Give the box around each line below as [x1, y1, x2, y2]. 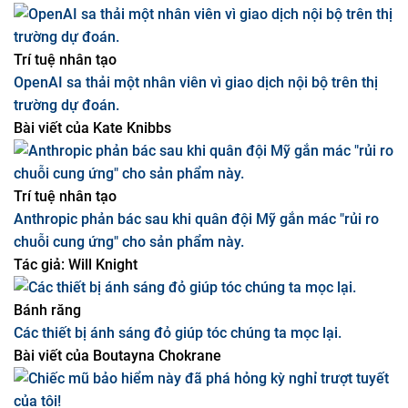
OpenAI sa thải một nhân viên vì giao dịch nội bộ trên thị [14, 165, 378, 182]
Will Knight [65, 347, 138, 364]
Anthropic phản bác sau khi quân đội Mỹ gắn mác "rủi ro [14, 301, 379, 319]
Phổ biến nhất [14, 74, 104, 91]
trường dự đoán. [14, 188, 119, 205]
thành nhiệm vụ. [14, 4, 118, 21]
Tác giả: [14, 347, 65, 364]
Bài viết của [14, 210, 89, 228]
